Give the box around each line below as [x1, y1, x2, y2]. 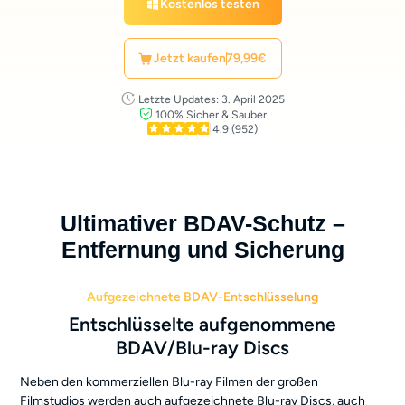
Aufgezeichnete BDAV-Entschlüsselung [87, 288, 318, 305]
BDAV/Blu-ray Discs [116, 335, 289, 359]
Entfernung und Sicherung [61, 238, 344, 263]
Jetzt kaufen [152, 50, 226, 66]
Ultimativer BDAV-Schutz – [60, 212, 345, 237]
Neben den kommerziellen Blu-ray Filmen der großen [20, 373, 319, 390]
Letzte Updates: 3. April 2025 [137, 92, 285, 107]
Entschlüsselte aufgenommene [69, 312, 336, 335]
